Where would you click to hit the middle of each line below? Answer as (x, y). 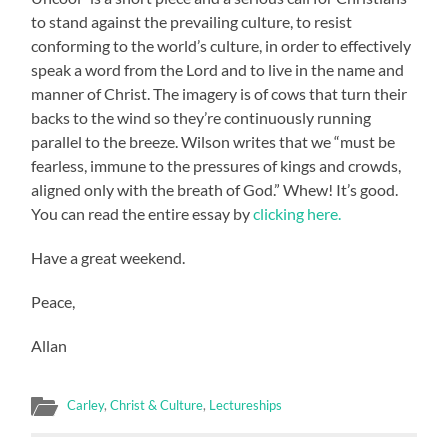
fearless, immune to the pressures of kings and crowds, (216, 165)
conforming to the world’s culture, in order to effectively (221, 45)
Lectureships (246, 404)
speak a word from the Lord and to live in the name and (218, 69)
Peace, (53, 301)
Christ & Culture (157, 404)
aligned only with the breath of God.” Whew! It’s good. (215, 189)
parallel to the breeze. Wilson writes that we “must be (213, 141)
